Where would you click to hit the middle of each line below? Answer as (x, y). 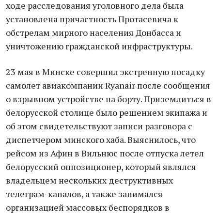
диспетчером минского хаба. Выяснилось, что (101, 139)
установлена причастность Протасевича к (92, 19)
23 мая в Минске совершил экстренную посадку (105, 72)
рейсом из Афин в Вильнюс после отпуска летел (105, 153)
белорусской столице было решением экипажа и (107, 112)
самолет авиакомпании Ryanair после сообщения (108, 85)
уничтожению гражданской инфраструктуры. (99, 46)
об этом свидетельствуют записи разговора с (99, 126)
